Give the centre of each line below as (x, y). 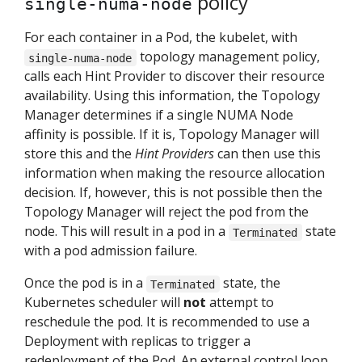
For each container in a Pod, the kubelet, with (161, 38)
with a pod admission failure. (111, 251)
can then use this (267, 154)
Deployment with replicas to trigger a (137, 341)
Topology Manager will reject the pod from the (166, 212)
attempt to (240, 303)
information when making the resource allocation (175, 173)
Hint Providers (175, 154)
